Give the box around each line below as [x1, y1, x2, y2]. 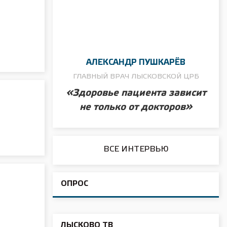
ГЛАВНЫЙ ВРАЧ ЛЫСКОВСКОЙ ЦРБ [72, 73, 199, 81]
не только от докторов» [80, 102, 192, 112]
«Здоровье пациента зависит [65, 88, 206, 98]
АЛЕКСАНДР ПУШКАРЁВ [86, 58, 185, 66]
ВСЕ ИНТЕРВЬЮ [103, 145, 169, 153]
